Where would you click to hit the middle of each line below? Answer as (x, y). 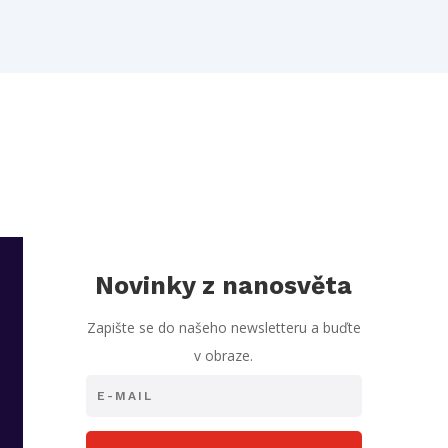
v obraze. (224, 355)
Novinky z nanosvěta (224, 285)
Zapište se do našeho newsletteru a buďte (223, 327)
